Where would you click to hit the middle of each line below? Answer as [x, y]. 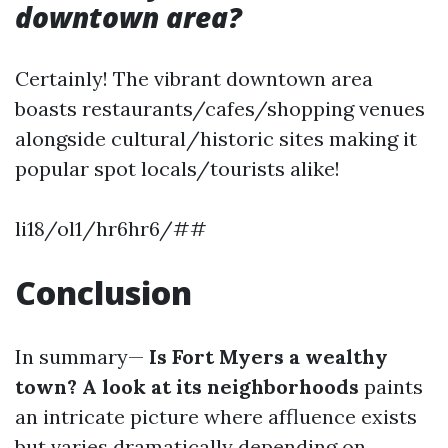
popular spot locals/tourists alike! [177, 168]
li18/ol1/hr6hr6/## [111, 228]
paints [391, 386]
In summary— [79, 356]
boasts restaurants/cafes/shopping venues [220, 108]
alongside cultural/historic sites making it [216, 138]
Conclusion [103, 292]
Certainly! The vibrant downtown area [194, 78]
